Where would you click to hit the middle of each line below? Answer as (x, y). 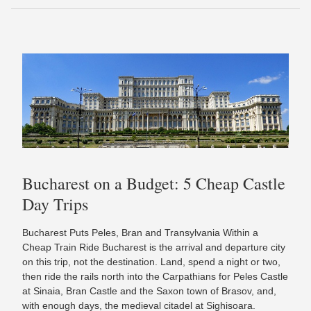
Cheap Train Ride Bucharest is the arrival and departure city (154, 247)
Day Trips (55, 204)
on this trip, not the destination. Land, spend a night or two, (151, 261)
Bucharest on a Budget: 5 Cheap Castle (154, 183)
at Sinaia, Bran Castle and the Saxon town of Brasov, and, (149, 291)
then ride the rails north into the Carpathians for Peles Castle (155, 276)
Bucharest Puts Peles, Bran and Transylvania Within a (140, 232)
